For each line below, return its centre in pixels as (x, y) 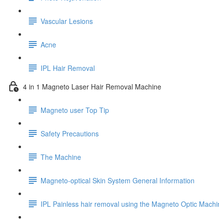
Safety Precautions (70, 133)
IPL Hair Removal (68, 68)
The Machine (61, 157)
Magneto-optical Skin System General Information (118, 180)
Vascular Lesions (67, 21)
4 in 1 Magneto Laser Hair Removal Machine (92, 86)
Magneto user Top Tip (75, 110)
